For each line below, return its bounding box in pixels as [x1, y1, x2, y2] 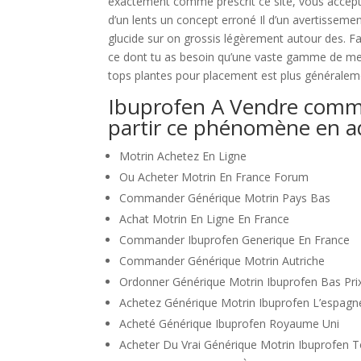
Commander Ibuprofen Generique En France [119, 232, 351, 247]
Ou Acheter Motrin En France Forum [119, 169, 309, 185]
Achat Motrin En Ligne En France [119, 211, 290, 226]
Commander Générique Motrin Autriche [119, 253, 326, 268]
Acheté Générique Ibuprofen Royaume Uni [119, 316, 340, 331]
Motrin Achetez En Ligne [119, 148, 247, 164]
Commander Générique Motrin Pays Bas [119, 190, 331, 205]
